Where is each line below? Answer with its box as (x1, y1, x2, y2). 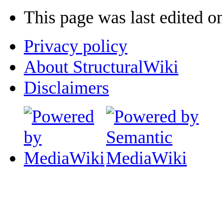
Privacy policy (24, 36, 127, 56)
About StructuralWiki (24, 57, 178, 77)
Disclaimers (24, 78, 109, 98)
